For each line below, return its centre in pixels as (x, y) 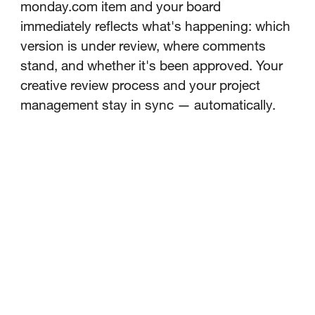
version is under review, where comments (143, 46)
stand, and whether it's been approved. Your (151, 65)
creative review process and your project (140, 85)
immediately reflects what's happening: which (155, 26)
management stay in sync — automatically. (148, 105)
